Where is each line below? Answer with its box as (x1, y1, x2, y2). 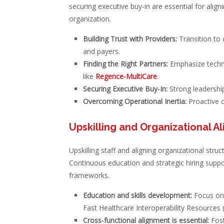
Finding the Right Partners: (82, 59, 168, 68)
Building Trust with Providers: (82, 34, 177, 43)
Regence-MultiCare (95, 71, 157, 81)
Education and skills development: (82, 190, 192, 200)
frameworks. (68, 170, 109, 180)
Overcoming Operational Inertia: (82, 96, 186, 106)
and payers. (82, 46, 120, 56)
